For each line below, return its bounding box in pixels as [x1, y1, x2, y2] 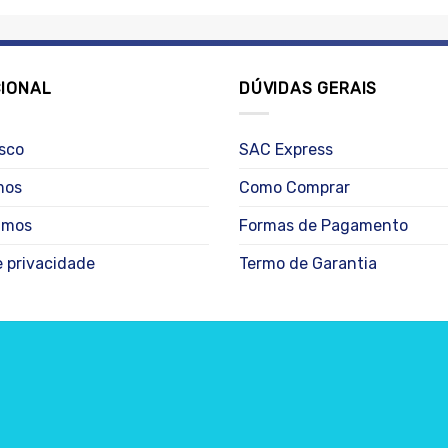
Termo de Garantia [239, 253, 377, 273]
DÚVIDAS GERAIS [239, 79, 378, 99]
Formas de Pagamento [239, 215, 408, 235]
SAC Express [239, 139, 333, 159]
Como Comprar [239, 177, 350, 197]
